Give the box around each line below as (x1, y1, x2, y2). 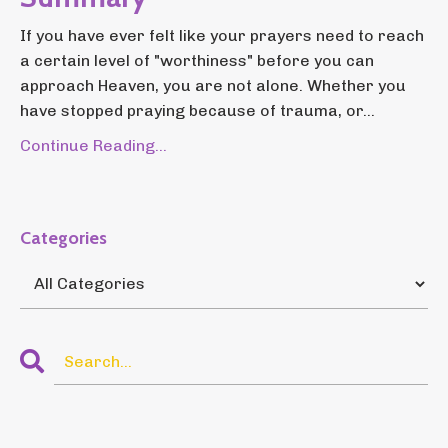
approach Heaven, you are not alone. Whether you (20, 76, 406, 96)
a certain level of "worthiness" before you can (20, 51, 374, 71)
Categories (20, 227, 107, 250)
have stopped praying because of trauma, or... (20, 101, 375, 121)
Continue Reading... (20, 136, 167, 156)
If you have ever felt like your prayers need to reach (20, 26, 424, 46)
